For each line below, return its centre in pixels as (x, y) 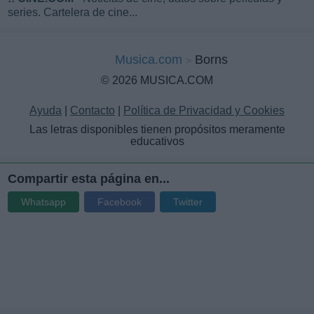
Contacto (93, 111)
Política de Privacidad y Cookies (204, 111)
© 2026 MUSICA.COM (157, 81)
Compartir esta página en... (89, 179)
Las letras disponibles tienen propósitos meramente (157, 130)
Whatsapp (43, 202)
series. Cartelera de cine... (73, 13)
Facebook (120, 202)
